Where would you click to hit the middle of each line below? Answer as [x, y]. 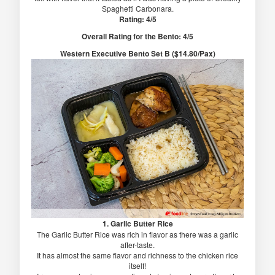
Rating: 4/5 [137, 19]
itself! [137, 266]
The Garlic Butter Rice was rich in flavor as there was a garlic [137, 234]
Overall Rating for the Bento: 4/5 [137, 36]
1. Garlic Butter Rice [137, 224]
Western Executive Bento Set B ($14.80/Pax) [137, 53]
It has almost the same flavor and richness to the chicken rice [137, 255]
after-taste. [137, 245]
